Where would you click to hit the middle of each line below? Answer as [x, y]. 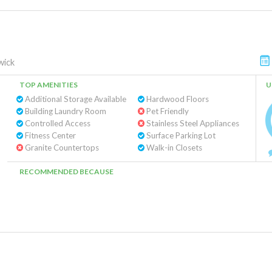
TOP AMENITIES [49, 85]
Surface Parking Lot [180, 135]
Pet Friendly [166, 111]
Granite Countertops [61, 148]
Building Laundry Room [65, 111]
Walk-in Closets [173, 148]
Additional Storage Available [75, 99]
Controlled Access [57, 123]
